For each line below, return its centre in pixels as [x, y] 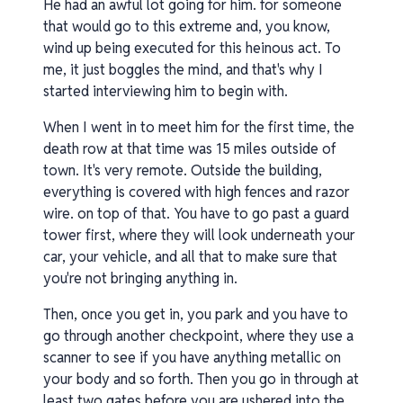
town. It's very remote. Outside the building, [183, 170]
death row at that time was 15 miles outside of [190, 149]
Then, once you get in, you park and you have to [196, 314]
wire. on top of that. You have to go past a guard [196, 214]
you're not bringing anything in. [140, 278]
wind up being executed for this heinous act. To [192, 48]
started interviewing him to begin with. [166, 91]
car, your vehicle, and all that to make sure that [190, 257]
